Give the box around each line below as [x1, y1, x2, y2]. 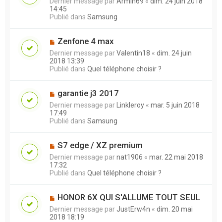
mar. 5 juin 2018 [151, 101, 200, 109]
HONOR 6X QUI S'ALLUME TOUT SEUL [57, 192, 200, 202]
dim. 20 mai [157, 205, 193, 213]
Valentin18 [116, 49, 150, 57]
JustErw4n [116, 205, 150, 213]
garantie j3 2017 [57, 88, 119, 98]
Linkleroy [116, 101, 144, 109]
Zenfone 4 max [57, 36, 113, 46]
